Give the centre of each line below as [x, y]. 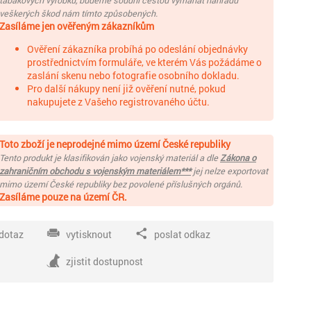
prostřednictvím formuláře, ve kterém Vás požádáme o [144, 62]
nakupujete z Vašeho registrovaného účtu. [118, 102]
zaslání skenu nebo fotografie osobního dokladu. [133, 75]
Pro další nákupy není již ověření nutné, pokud [126, 89]
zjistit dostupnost [104, 261]
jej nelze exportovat [229, 171]
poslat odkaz [182, 234]
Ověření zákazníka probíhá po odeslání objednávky [137, 49]
